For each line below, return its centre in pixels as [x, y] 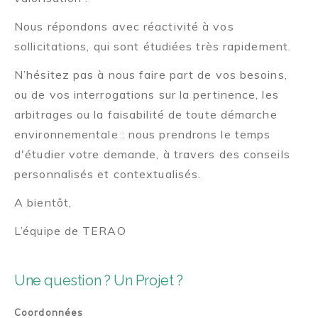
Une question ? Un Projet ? [99, 281]
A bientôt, [43, 203]
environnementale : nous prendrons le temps [143, 135]
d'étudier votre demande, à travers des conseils [152, 154]
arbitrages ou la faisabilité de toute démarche [146, 115]
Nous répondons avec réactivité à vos [124, 27]
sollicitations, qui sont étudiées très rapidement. [153, 46]
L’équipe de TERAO [70, 231]
